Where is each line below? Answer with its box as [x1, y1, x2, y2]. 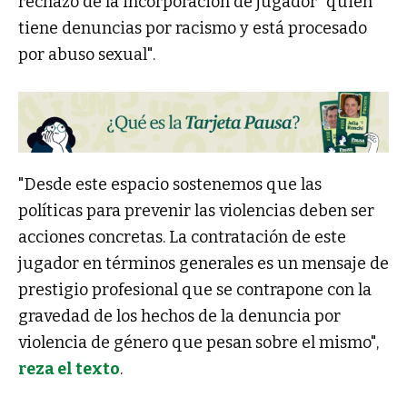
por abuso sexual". [18, 45, 155, 65]
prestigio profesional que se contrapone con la [18, 280, 372, 300]
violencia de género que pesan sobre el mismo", [18, 333, 379, 352]
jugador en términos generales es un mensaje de [18, 253, 389, 273]
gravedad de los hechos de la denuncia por [18, 306, 341, 326]
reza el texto [18, 359, 120, 379]
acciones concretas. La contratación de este [18, 227, 346, 247]
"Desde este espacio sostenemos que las [18, 174, 322, 194]
